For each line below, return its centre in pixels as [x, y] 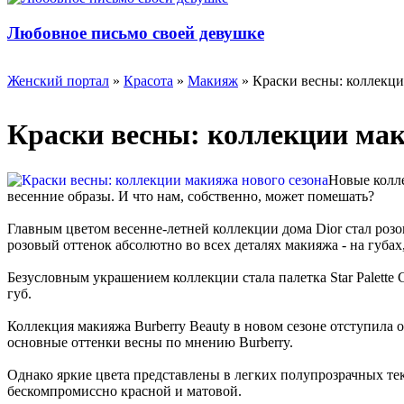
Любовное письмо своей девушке [136, 32]
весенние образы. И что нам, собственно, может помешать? [191, 197]
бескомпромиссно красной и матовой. [124, 391]
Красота [148, 81]
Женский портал [58, 81]
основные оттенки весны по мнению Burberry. [150, 343]
